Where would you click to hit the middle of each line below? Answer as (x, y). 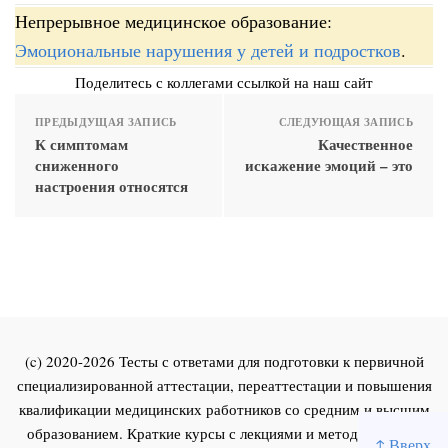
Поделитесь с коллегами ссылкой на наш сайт (224, 81)
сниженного (77, 164)
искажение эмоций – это (329, 164)
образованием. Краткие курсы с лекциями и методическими (224, 432)
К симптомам (81, 143)
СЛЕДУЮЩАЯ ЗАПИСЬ (345, 121)
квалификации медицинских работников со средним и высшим (224, 408)
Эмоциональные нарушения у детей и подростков (208, 49)
